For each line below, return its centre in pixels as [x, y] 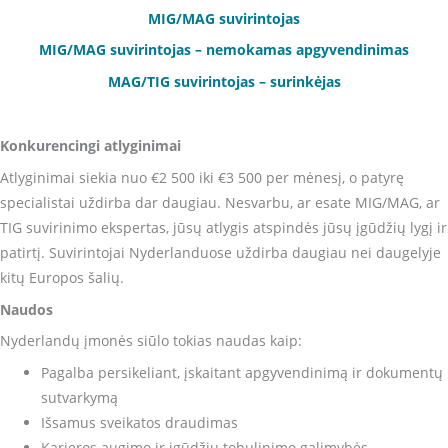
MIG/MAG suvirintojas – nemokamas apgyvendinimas [224, 50]
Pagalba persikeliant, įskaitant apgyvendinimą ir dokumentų [242, 373]
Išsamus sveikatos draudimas [140, 423]
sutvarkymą [80, 398]
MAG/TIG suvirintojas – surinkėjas [224, 82]
